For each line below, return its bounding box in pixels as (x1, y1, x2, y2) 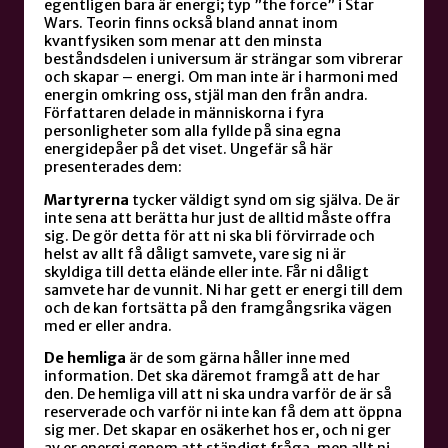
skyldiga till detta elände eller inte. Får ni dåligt (44, 262, 369, 281)
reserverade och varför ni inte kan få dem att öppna (44, 403, 402, 421)
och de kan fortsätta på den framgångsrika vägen (44, 298, 392, 317)
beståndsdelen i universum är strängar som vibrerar (44, 50, 403, 69)
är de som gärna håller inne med (126, 349, 350, 367)
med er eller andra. (44, 316, 172, 335)
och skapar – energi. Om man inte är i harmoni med (44, 68, 398, 87)
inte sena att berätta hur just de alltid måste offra (44, 208, 391, 227)
